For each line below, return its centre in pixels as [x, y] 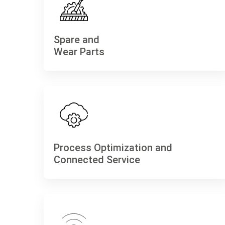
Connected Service [97, 159]
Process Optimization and [113, 147]
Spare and [77, 39]
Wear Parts [79, 51]
